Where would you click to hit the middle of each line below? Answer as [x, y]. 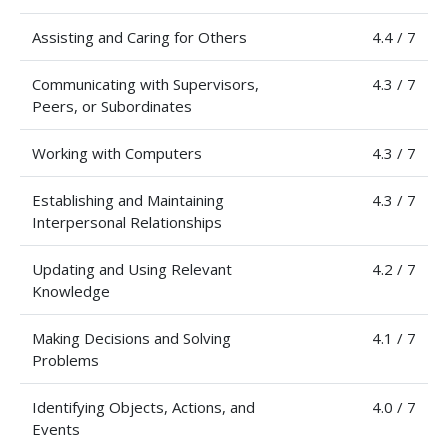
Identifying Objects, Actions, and [143, 406]
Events [56, 428]
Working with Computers [117, 152]
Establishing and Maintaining [128, 199]
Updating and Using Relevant [132, 268]
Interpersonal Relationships [127, 221]
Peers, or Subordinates [112, 105]
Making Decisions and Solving [131, 337]
